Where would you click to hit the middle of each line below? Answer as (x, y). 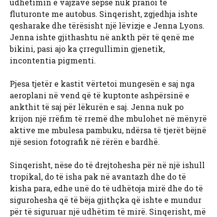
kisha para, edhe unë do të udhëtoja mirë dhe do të (106, 188)
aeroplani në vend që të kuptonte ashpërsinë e (100, 95)
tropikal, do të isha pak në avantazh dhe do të (98, 177)
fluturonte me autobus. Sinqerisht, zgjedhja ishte (104, 14)
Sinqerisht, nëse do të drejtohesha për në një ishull (107, 165)
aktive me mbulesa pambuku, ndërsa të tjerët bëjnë (108, 130)
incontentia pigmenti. (53, 61)
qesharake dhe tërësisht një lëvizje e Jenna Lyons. (107, 26)
